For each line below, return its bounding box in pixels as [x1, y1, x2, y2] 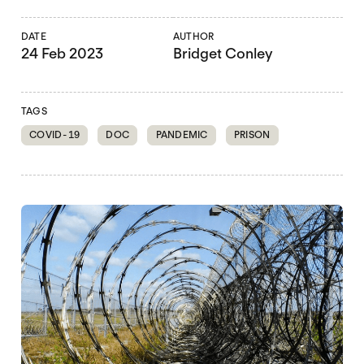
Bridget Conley [173, 45, 273, 63]
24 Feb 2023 [20, 45, 103, 63]
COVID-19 [29, 128, 80, 141]
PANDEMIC [155, 128, 208, 141]
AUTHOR [173, 30, 214, 43]
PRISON [233, 128, 271, 141]
